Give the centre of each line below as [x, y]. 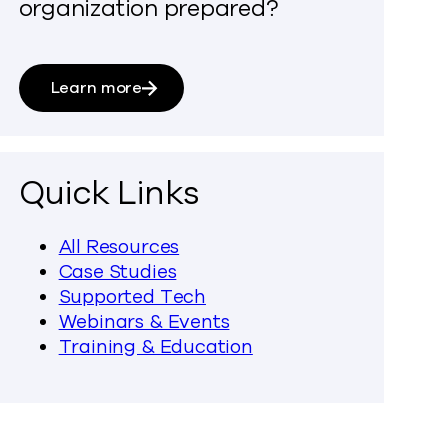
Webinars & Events [144, 322]
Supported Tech [132, 297]
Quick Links [109, 193]
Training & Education [155, 347]
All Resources [119, 247]
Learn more [96, 88]
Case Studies [117, 272]
